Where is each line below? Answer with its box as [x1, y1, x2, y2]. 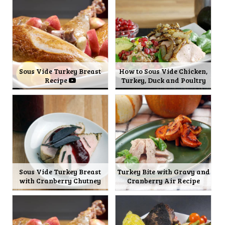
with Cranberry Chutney [19, 176, 101, 186]
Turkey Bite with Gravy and [117, 167, 210, 177]
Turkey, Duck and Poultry [121, 75, 206, 85]
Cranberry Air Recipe [127, 176, 200, 186]
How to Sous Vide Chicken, [119, 66, 208, 76]
